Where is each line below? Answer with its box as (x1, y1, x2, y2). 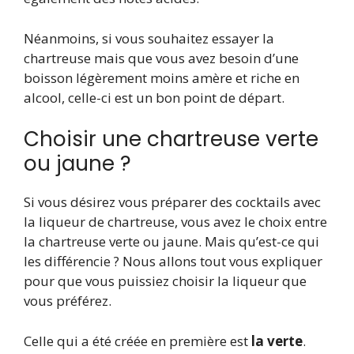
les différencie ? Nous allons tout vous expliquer (24, 252, 322, 271)
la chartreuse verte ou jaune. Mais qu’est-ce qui (24, 232, 319, 251)
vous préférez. (24, 292, 111, 311)
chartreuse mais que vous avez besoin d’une (24, 48, 299, 67)
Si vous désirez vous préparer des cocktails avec (24, 193, 321, 212)
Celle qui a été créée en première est (24, 331, 251, 350)
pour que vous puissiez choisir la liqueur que (24, 272, 307, 291)
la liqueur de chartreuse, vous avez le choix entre (24, 213, 327, 232)
